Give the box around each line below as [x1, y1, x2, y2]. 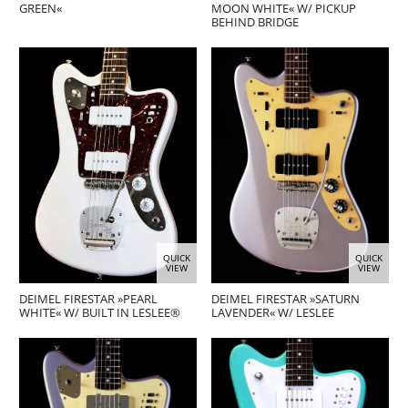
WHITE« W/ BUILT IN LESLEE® [19, 304, 181, 321]
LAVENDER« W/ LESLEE [211, 304, 335, 321]
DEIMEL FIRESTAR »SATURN [211, 291, 361, 308]
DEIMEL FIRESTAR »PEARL [19, 291, 158, 308]
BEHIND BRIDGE [211, 14, 300, 31]
